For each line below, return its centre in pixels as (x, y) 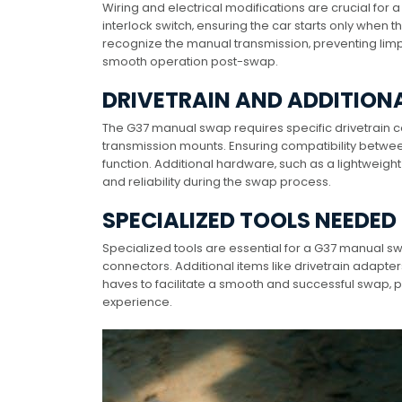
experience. (137, 302)
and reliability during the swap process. (217, 182)
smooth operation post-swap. (190, 62)
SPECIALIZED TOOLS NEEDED (249, 221)
